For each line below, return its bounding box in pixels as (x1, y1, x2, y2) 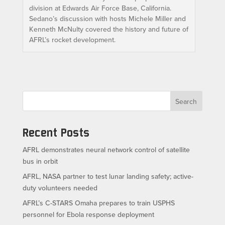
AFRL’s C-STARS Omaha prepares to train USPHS (22, 197, 175, 208)
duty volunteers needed (22, 182, 97, 193)
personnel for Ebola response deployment (22, 209, 154, 219)
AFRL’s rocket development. (29, 34, 116, 45)
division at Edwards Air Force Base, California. (29, 3, 171, 13)
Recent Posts (22, 125, 89, 139)
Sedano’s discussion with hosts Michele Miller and (29, 13, 186, 24)
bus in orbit (22, 156, 58, 166)
